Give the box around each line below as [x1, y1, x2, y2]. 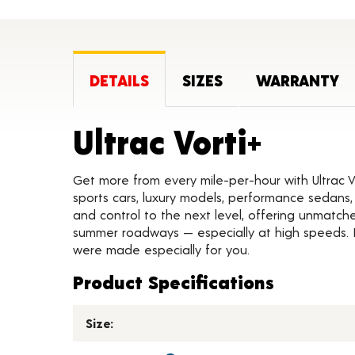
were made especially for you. [73, 242, 250, 257]
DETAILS [90, 71, 149, 90]
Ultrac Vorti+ [73, 121, 261, 161]
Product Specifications [73, 270, 274, 293]
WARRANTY [256, 71, 339, 90]
